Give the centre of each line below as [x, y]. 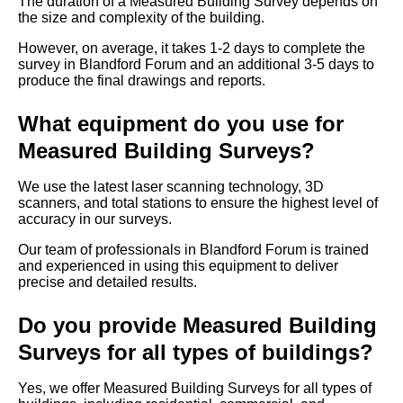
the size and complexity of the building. [141, 18]
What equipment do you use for [181, 124]
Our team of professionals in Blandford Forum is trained [193, 250]
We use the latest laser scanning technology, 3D [171, 187]
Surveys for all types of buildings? [196, 353]
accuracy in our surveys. [95, 219]
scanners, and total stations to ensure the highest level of [198, 203]
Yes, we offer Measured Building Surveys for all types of [195, 389]
